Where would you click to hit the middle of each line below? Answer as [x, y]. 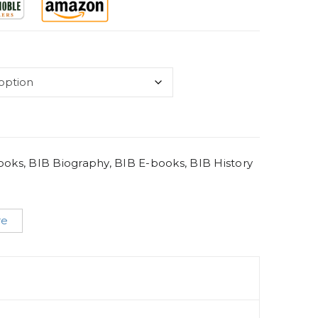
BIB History [221, 163]
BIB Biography [69, 163]
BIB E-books [149, 163]
